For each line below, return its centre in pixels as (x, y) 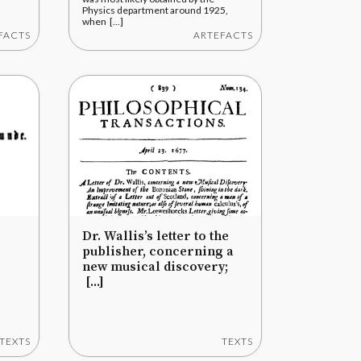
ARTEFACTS (223, 35)
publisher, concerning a (158, 251)
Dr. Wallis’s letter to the (156, 236)
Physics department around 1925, (155, 10)
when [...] (103, 21)
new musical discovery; (155, 267)
